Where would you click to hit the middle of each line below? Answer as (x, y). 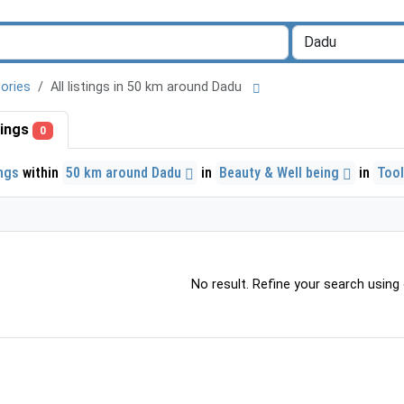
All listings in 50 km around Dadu (150, 87)
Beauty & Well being (281, 172)
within (41, 172)
